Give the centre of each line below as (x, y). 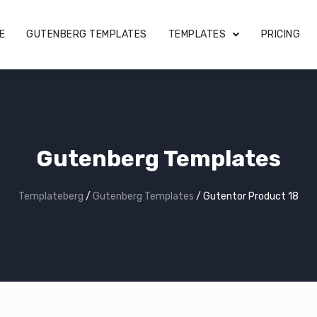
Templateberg (51, 196)
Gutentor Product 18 (251, 196)
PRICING (280, 34)
